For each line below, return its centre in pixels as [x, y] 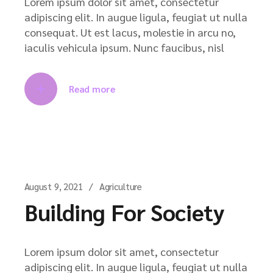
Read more [92, 88]
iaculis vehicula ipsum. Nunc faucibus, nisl [124, 47]
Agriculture [121, 186]
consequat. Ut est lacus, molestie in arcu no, [130, 32]
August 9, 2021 [54, 186]
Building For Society [125, 211]
